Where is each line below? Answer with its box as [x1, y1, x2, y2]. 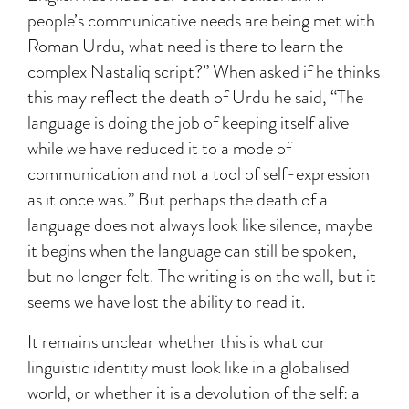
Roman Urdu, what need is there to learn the [27, 33, 343, 59]
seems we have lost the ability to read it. [27, 288, 306, 315]
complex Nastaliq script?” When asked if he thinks [27, 58, 380, 85]
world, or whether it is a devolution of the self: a [27, 380, 360, 406]
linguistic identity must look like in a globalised [27, 354, 350, 381]
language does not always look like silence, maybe [27, 212, 372, 238]
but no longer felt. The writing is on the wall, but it [27, 263, 376, 289]
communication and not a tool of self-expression [27, 161, 370, 187]
